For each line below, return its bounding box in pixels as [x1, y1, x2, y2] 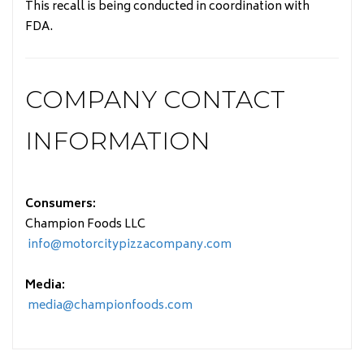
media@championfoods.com [25, 295, 193, 316]
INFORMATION [25, 125, 210, 156]
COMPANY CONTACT [25, 84, 285, 115]
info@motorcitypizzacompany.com [25, 234, 232, 255]
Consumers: [25, 193, 96, 214]
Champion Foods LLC [25, 214, 145, 235]
